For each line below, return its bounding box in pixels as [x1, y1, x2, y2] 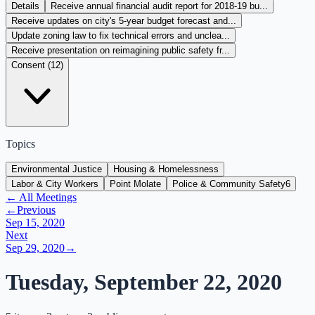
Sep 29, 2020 [6, 242, 65, 254]
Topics [6, 138, 35, 150]
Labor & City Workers [11, 179, 98, 189]
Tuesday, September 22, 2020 [6, 269, 282, 295]
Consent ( [11, 60, 51, 70]
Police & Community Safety [172, 179, 285, 189]
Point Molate [110, 179, 161, 189]
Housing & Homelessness [113, 164, 219, 174]
